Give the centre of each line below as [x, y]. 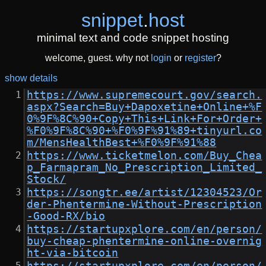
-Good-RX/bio [66, 216]
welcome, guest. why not [98, 58]
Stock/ [47, 180]
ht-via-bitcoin [73, 253]
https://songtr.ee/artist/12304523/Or [145, 193]
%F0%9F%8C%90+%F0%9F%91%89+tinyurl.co [145, 131]
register [200, 58]
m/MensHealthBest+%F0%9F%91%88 [122, 143]
